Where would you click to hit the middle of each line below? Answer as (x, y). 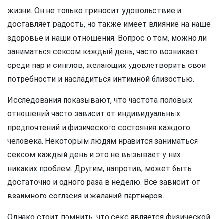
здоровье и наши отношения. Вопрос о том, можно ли (107, 38)
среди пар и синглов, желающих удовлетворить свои (107, 65)
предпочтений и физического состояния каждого (99, 127)
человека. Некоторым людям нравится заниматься (103, 141)
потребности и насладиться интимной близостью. (101, 79)
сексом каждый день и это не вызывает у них (94, 155)
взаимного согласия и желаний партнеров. (86, 196)
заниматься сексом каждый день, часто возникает (103, 52)
